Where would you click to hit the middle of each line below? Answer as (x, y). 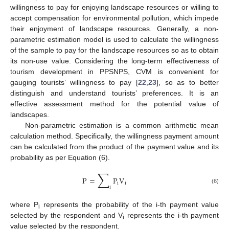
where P (24, 205)
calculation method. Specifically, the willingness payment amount (114, 136)
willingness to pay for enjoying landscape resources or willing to (114, 7)
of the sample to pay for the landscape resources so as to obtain (114, 50)
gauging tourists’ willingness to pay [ (74, 82)
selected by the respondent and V (67, 215)
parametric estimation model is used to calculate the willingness (114, 39)
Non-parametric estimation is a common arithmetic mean (122, 125)
